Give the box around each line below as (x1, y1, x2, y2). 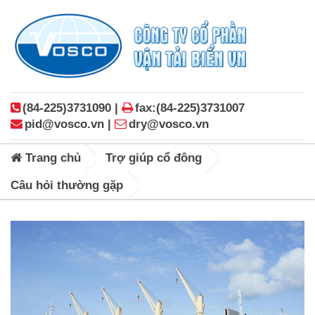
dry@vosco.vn (129, 117, 209, 131)
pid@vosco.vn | (25, 117, 115, 131)
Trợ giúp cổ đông (105, 150, 202, 165)
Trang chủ (22, 150, 81, 165)
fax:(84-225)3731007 (135, 101, 245, 115)
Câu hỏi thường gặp (11, 178, 123, 192)
